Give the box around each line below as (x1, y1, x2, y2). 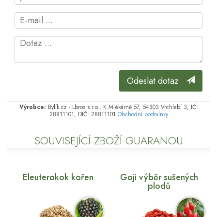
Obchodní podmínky (117, 109, 168, 119)
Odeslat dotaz (127, 74, 186, 87)
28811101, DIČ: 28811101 (49, 109, 118, 119)
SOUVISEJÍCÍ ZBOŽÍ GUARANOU (34, 132, 183, 148)
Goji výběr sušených (120, 170, 198, 184)
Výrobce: (19, 102, 46, 111)
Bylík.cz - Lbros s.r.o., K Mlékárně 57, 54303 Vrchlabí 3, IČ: (46, 102, 198, 111)
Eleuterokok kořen (22, 170, 93, 184)
